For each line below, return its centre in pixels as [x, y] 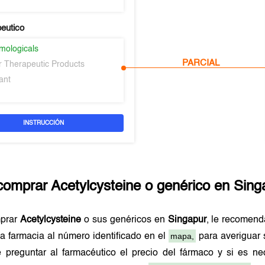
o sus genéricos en [125, 220]
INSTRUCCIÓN [44, 123]
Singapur [187, 220]
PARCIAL [201, 63]
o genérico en [188, 187]
